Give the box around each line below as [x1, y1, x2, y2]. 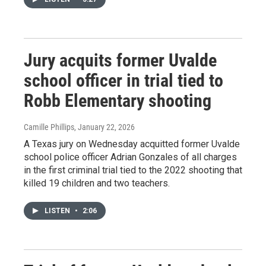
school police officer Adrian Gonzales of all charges [24, 151, 237, 163]
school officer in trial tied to [24, 70, 223, 91]
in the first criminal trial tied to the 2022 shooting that [24, 164, 242, 176]
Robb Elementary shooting [24, 90, 211, 111]
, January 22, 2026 [74, 122, 135, 132]
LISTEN [45, 207, 72, 215]
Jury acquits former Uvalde [24, 50, 217, 71]
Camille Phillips [24, 122, 74, 132]
